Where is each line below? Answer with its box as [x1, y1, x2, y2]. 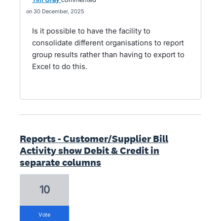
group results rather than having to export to [32, 50, 184, 59]
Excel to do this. [32, 62, 87, 71]
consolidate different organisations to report [32, 38, 184, 47]
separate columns [20, 156, 101, 169]
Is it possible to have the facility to [32, 26, 150, 36]
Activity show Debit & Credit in [20, 144, 159, 157]
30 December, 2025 [34, 8, 84, 15]
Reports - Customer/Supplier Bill [20, 132, 168, 145]
